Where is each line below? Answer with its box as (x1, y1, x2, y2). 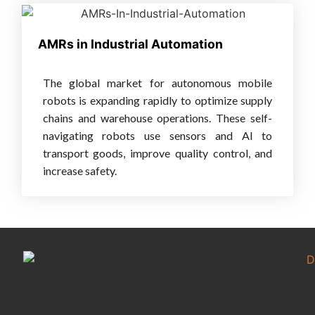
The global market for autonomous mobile (42, 75, 273, 89)
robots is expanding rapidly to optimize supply (42, 93, 273, 107)
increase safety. (42, 163, 117, 177)
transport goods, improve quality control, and (42, 146, 273, 160)
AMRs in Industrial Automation (38, 36, 224, 51)
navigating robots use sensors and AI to (42, 128, 273, 142)
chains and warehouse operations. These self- (42, 110, 273, 124)
